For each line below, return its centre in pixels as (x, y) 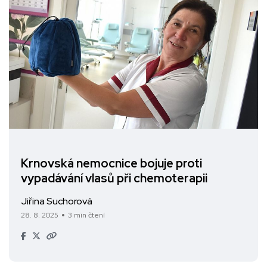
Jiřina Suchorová (57, 201)
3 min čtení (86, 215)
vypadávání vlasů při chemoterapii (114, 178)
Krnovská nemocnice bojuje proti (111, 164)
